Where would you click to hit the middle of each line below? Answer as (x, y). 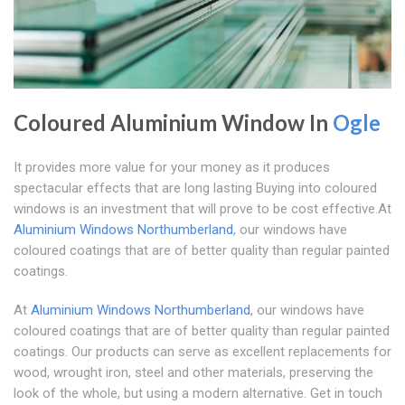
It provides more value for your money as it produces (172, 168)
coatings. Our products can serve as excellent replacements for (202, 352)
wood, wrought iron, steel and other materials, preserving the (193, 373)
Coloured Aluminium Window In (173, 123)
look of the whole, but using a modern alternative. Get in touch (198, 394)
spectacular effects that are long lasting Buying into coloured (195, 188)
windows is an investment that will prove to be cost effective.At (202, 209)
